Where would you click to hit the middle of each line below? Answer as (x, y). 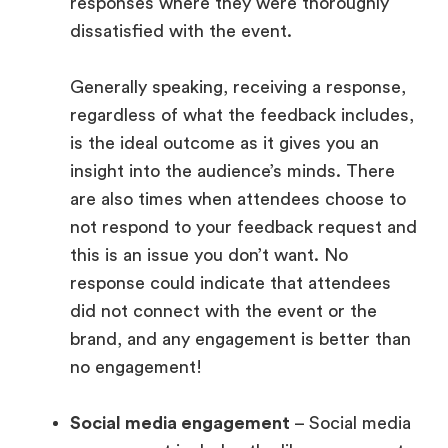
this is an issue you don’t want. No (209, 254)
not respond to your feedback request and (243, 226)
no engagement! (138, 366)
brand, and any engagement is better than (240, 338)
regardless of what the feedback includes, (242, 114)
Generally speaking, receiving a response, (238, 86)
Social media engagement (180, 422)
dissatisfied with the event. (181, 30)
